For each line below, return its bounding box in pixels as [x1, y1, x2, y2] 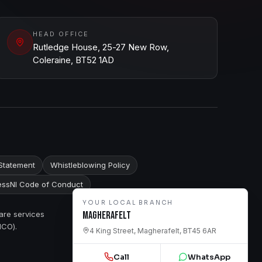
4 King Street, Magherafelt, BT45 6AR [89, 226, 216, 235]
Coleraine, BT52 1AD [32, 54, 114, 65]
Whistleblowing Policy [50, 160, 130, 170]
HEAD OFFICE [32, 30, 89, 38]
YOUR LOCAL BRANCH [82, 199, 174, 206]
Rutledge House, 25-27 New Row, [32, 42, 169, 53]
